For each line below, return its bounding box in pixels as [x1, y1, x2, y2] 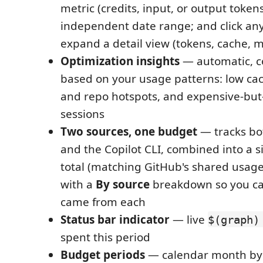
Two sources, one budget [60, 123, 197, 139]
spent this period [60, 229, 150, 245]
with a [60, 176, 96, 192]
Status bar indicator [60, 211, 170, 227]
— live [170, 211, 208, 227]
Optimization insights [60, 53, 180, 69]
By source [96, 176, 150, 192]
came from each [60, 194, 146, 210]
